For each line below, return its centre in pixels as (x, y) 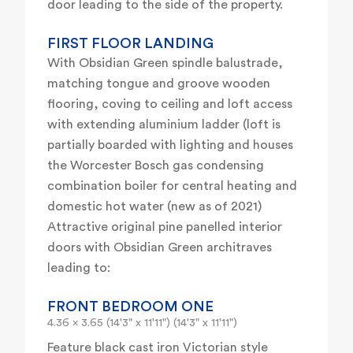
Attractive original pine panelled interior (165, 227)
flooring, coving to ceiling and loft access (170, 104)
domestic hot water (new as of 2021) (154, 207)
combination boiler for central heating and (172, 186)
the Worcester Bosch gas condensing (156, 166)
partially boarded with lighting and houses (170, 145)
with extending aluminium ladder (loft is (164, 125)
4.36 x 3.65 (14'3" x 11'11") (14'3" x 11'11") (142, 323)
